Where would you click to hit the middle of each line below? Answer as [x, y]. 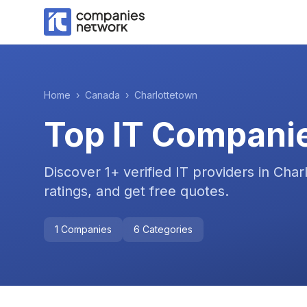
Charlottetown [166, 95]
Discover [74, 172]
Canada [102, 95]
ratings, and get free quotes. [136, 191]
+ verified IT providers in [192, 172]
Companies [85, 229]
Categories [166, 229]
